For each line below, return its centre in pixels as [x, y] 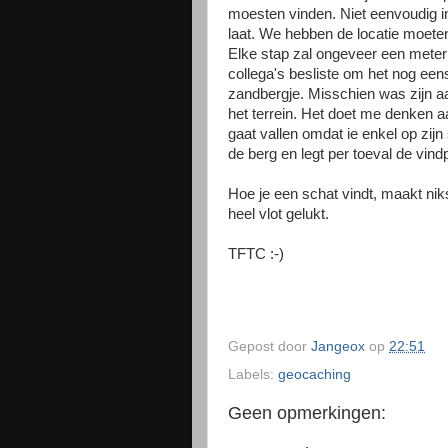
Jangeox [340, 346]
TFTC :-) [256, 254]
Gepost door [269, 346]
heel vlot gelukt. [278, 214]
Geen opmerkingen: [307, 412]
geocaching [314, 374]
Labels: [253, 374]
